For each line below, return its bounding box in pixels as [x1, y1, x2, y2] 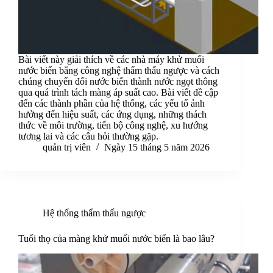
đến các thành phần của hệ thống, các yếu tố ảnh [18, 98, 205, 109]
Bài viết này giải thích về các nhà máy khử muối [18, 54, 204, 65]
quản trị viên [43, 142, 91, 153]
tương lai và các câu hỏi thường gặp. [18, 131, 158, 142]
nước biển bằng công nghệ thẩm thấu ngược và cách [18, 65, 219, 76]
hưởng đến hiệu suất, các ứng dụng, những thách [18, 109, 207, 120]
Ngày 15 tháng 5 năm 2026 [104, 142, 210, 153]
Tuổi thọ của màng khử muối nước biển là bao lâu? [18, 233, 214, 244]
